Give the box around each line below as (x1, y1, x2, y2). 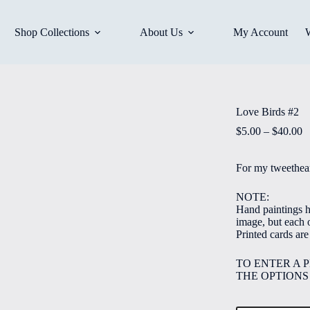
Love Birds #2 (235, 106, 299, 118)
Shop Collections (15, 26, 90, 38)
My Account (233, 26, 289, 38)
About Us (140, 26, 183, 38)
